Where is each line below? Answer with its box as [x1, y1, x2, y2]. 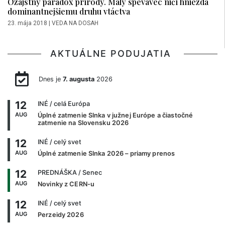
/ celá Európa [48, 100, 90, 108]
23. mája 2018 [8, 19, 47, 27]
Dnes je [38, 75, 63, 83]
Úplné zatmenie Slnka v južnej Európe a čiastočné [38, 111, 193, 120]
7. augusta [62, 75, 94, 83]
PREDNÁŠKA [38, 169, 77, 177]
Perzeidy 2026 [38, 211, 84, 219]
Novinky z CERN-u [38, 180, 95, 188]
